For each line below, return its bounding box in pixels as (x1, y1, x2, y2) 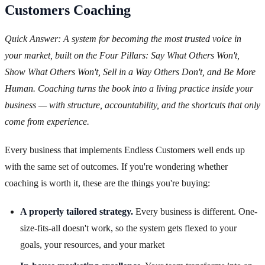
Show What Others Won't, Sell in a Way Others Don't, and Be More (5, 67, 256, 77)
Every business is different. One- (133, 206, 257, 217)
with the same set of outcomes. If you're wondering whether (5, 161, 228, 172)
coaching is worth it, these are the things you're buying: (5, 178, 210, 189)
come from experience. (5, 117, 89, 127)
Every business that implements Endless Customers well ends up (5, 145, 245, 156)
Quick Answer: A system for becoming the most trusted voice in (5, 34, 241, 44)
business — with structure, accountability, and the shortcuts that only (5, 100, 260, 111)
